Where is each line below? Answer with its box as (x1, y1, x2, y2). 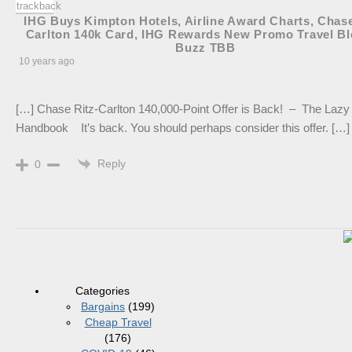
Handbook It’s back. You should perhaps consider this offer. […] (16, 120, 350, 134)
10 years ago (19, 55, 75, 67)
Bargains (81, 300, 125, 313)
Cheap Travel (84, 316, 152, 329)
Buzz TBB (175, 40, 236, 54)
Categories (75, 284, 130, 298)
